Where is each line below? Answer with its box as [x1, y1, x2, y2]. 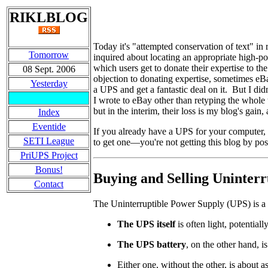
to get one [93, 137, 130, 148]
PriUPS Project [20, 150, 78, 160]
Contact [34, 179, 63, 189]
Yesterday [30, 78, 68, 89]
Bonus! [35, 165, 63, 175]
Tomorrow [29, 50, 69, 60]
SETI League [23, 136, 74, 146]
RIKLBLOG [10, 10, 88, 25]
